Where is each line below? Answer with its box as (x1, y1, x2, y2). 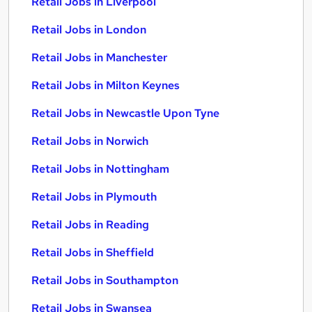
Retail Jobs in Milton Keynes (31, 78, 180, 93)
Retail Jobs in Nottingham (31, 162, 169, 176)
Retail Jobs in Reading (31, 217, 149, 232)
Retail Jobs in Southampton (31, 273, 178, 288)
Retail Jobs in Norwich (31, 134, 148, 148)
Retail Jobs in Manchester (31, 50, 167, 65)
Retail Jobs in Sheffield (31, 245, 154, 260)
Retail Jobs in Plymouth (31, 189, 157, 204)
